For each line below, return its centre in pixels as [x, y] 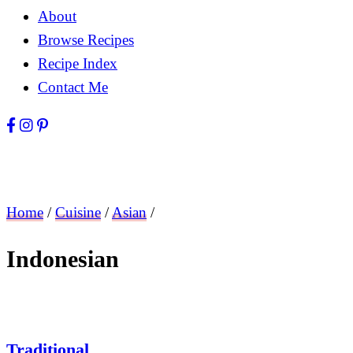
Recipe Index [78, 64]
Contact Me [73, 87]
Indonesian [63, 259]
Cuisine [78, 213]
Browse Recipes [86, 40]
